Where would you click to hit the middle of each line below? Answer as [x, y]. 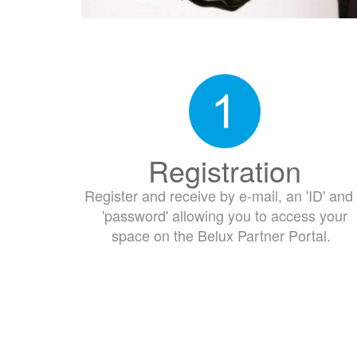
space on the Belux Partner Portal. [225, 235]
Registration [225, 171]
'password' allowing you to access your [225, 216]
